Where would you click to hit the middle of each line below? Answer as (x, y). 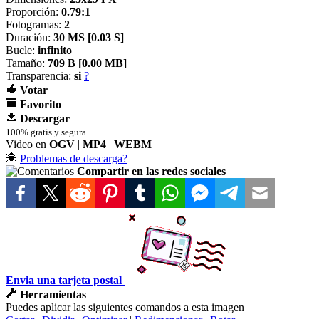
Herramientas (53, 294)
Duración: (30, 37)
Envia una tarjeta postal (64, 280)
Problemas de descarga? (74, 158)
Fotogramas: (35, 24)
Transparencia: (40, 75)
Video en (27, 144)
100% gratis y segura (46, 132)
